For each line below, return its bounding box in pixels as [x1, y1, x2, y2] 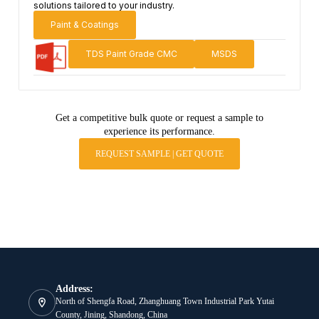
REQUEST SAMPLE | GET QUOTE [95, 148, 224, 159]
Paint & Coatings [50, 19, 119, 30]
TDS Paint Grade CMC [85, 48, 177, 59]
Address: [56, 283, 93, 294]
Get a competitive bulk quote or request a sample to [55, 112, 263, 123]
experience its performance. [103, 125, 215, 137]
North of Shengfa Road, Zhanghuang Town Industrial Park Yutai [56, 296, 274, 306]
